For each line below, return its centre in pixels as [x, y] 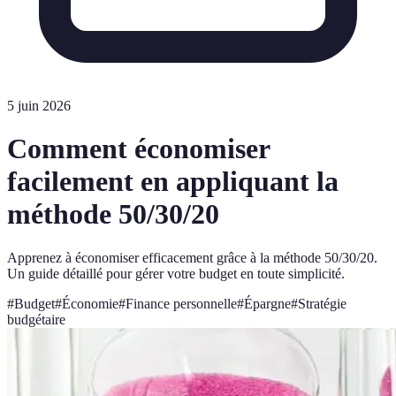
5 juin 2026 [39, 106]
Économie [90, 303]
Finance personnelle [181, 303]
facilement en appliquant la [173, 182]
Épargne [267, 303]
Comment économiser [138, 149]
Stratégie [322, 303]
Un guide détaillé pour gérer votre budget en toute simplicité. [176, 273]
